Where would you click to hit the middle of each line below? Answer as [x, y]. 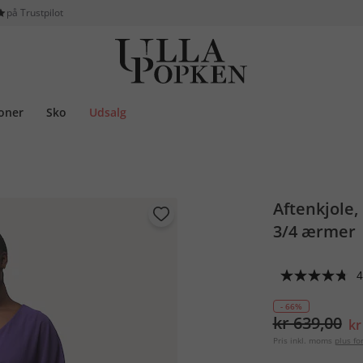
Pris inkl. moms [302, 340]
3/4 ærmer [314, 231]
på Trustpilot [35, 13]
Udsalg [108, 112]
